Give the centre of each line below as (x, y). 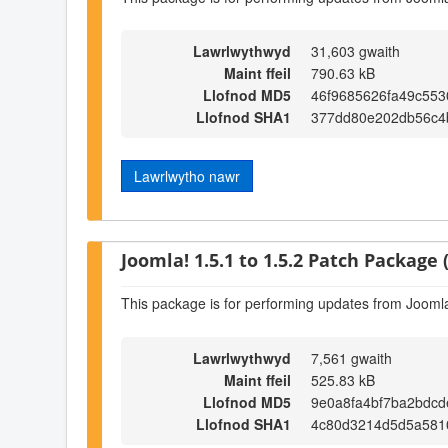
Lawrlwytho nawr (187, 176)
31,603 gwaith (355, 51)
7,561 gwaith (351, 357)
